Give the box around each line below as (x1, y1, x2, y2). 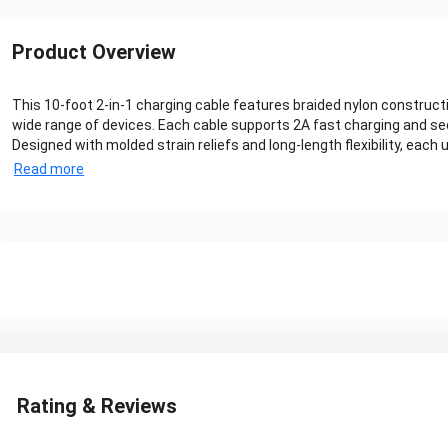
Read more (14, 161, 84, 177)
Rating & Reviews (17, 394, 177, 418)
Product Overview (12, 40, 176, 64)
